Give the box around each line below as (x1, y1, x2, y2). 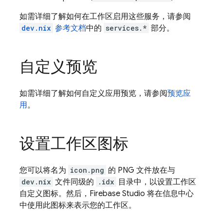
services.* (106, 23, 147, 33)
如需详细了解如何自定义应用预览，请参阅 (19, 89, 167, 98)
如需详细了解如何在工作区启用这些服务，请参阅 (19, 12, 191, 21)
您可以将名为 (19, 165, 68, 175)
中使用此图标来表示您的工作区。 (19, 200, 136, 210)
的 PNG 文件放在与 (106, 165, 175, 175)
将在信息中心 (145, 189, 194, 199)
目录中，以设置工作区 (116, 177, 196, 187)
